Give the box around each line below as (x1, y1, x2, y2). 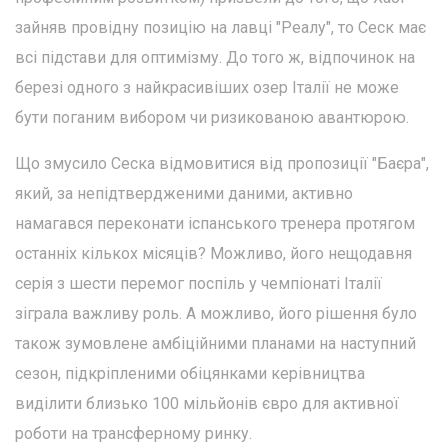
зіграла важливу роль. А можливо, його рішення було (15, 304, 417, 324)
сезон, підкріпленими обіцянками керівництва (15, 364, 365, 384)
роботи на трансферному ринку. (15, 424, 252, 444)
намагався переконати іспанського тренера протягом (15, 214, 415, 234)
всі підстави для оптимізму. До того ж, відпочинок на (15, 48, 415, 68)
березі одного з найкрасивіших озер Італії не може (15, 78, 399, 98)
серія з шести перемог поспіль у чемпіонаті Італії (15, 274, 382, 294)
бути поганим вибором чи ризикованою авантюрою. (15, 108, 409, 128)
